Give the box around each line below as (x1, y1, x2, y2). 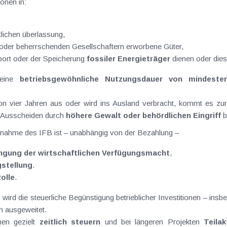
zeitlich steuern (39, 217, 101, 226)
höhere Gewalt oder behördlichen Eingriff (66, 111, 221, 120)
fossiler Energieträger (87, 54, 170, 63)
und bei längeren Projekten (100, 217, 204, 226)
